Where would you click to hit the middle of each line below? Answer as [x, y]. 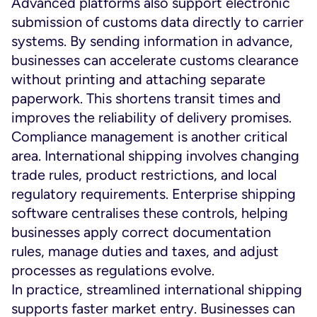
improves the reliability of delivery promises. [151, 117]
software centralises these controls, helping [150, 213]
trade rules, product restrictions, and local [144, 175]
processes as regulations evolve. [113, 270]
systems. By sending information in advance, [152, 41]
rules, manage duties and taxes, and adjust [145, 251]
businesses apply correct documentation [141, 232]
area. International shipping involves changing [155, 156]
